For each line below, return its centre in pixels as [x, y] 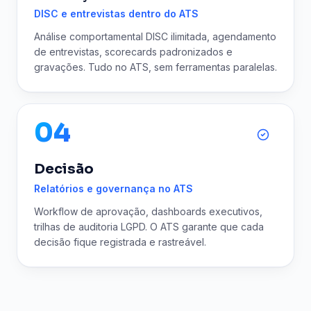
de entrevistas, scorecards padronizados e [133, 52]
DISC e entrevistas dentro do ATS [116, 14]
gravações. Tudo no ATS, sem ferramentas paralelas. [155, 67]
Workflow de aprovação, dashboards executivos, [148, 211]
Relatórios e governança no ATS [114, 188]
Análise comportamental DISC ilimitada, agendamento [155, 36]
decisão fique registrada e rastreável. [120, 242]
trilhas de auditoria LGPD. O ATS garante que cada [149, 227]
